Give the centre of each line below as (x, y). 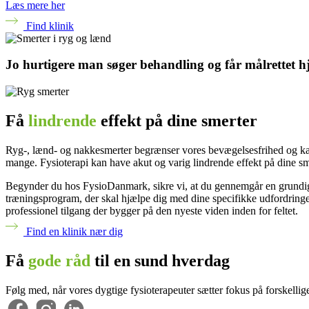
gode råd (59, 260)
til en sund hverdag (160, 260)
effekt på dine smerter (177, 120)
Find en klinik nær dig (74, 231)
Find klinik (50, 26)
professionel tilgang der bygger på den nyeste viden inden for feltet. (152, 210)
